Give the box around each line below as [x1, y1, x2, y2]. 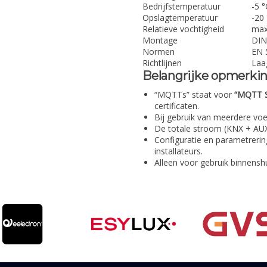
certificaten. [154, 100, 199, 112]
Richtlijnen [142, 57, 182, 69]
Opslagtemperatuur [142, 12, 218, 24]
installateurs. [154, 145, 203, 157]
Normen [142, 46, 175, 58]
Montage [142, 35, 178, 46]
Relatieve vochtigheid [142, 23, 224, 35]
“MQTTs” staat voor [154, 89, 234, 101]
